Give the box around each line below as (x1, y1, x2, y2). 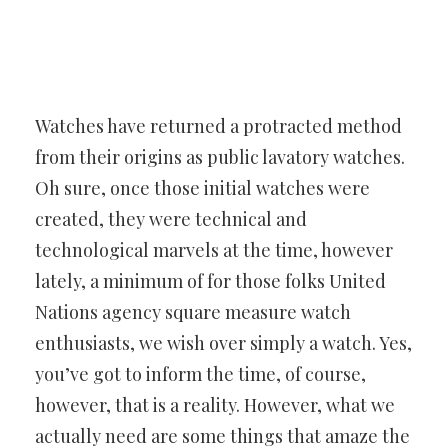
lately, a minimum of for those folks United (35, 269, 386, 294)
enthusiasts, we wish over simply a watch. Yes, (35, 331, 412, 356)
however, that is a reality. (35, 393, 240, 418)
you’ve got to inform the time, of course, (35, 362, 366, 387)
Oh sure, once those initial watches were (35, 176, 370, 201)
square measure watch (165, 300, 351, 325)
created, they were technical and (35, 207, 307, 232)
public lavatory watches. (207, 145, 405, 170)
